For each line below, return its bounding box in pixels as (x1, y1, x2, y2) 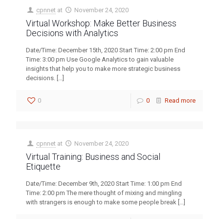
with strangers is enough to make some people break (26, 198, 176, 206)
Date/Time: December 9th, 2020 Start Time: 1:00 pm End (26, 180, 182, 187)
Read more (165, 97, 196, 104)
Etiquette (26, 161, 61, 172)
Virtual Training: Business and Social (26, 152, 160, 162)
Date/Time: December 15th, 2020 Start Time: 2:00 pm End (26, 46, 185, 54)
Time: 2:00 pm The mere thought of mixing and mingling (26, 189, 182, 197)
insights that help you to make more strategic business (26, 65, 180, 72)
